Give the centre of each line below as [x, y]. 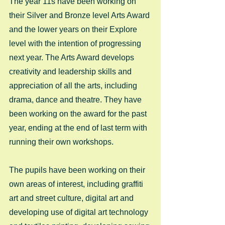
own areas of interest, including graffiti [77, 184]
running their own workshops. [62, 142]
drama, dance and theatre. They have [76, 100]
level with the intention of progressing [76, 44]
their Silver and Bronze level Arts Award [80, 16]
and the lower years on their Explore [74, 30]
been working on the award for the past [79, 114]
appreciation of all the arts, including [74, 86]
